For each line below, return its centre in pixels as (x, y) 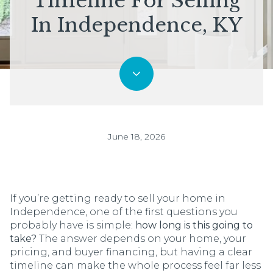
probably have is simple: (73, 225)
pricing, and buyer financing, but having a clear (131, 252)
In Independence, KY (136, 25)
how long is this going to (194, 225)
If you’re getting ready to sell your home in (118, 198)
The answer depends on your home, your (141, 239)
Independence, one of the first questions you (124, 212)
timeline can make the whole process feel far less (135, 265)
